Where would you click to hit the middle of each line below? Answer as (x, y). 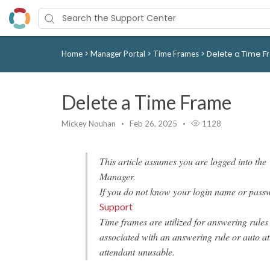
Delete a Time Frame (146, 102)
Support (116, 206)
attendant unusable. (137, 252)
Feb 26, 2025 (153, 124)
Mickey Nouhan (89, 124)
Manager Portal (119, 54)
